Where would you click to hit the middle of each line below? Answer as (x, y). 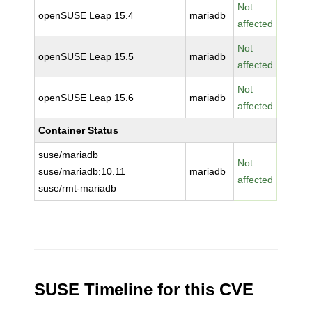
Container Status (79, 130)
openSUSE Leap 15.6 (86, 97)
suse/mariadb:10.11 (82, 171)
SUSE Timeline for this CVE (144, 289)
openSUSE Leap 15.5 (86, 56)
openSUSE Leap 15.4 (86, 15)
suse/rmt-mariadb (78, 188)
